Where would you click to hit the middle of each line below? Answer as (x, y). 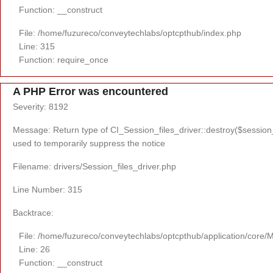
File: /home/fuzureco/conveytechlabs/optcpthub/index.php (130, 33)
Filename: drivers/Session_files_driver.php (94, 166)
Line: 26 (34, 249)
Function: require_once (64, 59)
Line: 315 (37, 46)
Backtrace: (33, 212)
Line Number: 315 (48, 189)
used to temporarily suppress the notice (89, 143)
